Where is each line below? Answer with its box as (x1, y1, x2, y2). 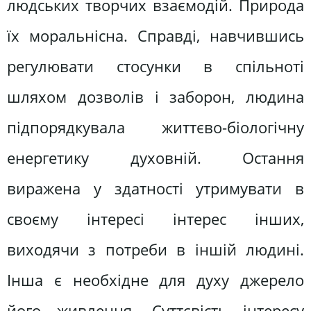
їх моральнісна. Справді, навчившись (7, 24, 304, 47)
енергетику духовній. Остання (7, 146, 304, 169)
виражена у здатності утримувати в (7, 177, 304, 199)
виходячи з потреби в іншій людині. (7, 238, 304, 260)
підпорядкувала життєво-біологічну (7, 116, 304, 138)
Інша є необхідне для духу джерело (7, 269, 304, 291)
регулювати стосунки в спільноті (7, 55, 304, 77)
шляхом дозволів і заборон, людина (7, 85, 304, 108)
